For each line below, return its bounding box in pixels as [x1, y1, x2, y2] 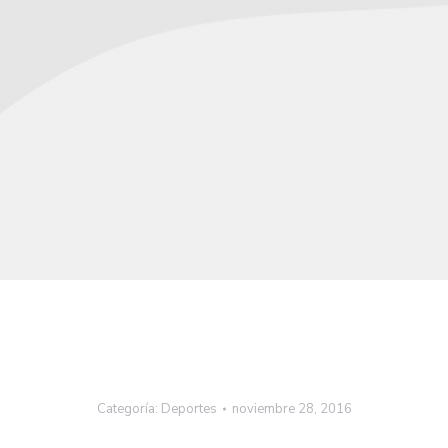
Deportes [160, 400, 217, 418]
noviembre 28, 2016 [231, 400, 352, 418]
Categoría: [96, 400, 161, 418]
